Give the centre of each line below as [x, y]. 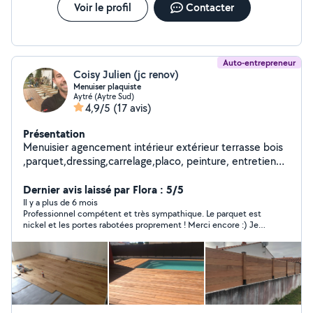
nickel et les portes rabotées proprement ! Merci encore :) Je [141, 225]
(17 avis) [132, 108]
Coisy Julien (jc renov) [126, 74]
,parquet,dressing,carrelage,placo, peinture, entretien [150, 161]
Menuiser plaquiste [107, 87]
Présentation [54, 133]
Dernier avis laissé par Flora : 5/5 [103, 189]
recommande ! [51, 236]
